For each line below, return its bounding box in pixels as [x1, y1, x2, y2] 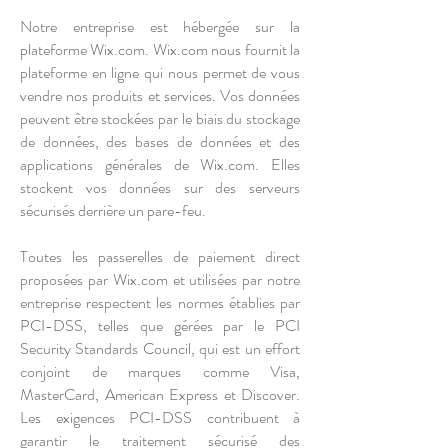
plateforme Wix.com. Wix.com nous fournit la [20, 38, 300, 61]
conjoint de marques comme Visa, [20, 360, 300, 383]
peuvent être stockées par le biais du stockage [20, 107, 300, 130]
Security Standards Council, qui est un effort [20, 337, 300, 360]
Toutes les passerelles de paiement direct [20, 245, 300, 268]
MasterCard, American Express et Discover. [20, 383, 300, 406]
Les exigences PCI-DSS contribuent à [20, 406, 300, 429]
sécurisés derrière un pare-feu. [20, 199, 206, 222]
